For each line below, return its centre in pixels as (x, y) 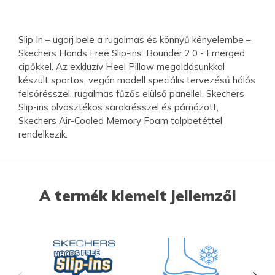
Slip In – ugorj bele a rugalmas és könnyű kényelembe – (135, 40)
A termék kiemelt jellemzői (137, 196)
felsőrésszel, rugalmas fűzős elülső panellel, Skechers (131, 94)
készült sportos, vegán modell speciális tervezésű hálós (137, 80)
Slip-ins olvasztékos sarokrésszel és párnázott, (118, 107)
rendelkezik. (43, 134)
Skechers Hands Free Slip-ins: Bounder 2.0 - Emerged (132, 53)
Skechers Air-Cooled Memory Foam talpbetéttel (120, 121)
